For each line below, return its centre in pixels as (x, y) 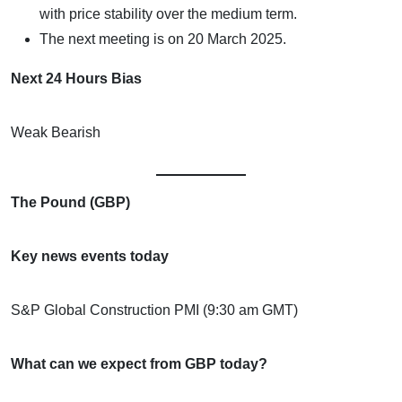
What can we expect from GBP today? (139, 363)
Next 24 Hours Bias (76, 78)
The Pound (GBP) (70, 202)
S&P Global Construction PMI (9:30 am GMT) (154, 310)
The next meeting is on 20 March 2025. (163, 39)
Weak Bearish (56, 132)
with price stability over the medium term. (168, 13)
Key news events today (90, 256)
